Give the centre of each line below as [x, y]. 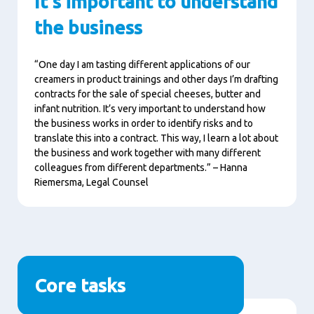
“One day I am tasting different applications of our [142, 64]
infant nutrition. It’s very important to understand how [150, 109]
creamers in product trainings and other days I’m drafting [156, 79]
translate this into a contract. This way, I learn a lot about [156, 138]
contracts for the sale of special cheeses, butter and [148, 94]
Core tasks [80, 285]
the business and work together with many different [148, 153]
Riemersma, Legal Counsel [91, 182]
